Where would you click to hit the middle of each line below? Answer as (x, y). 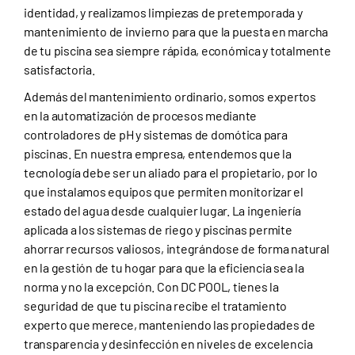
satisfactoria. (59, 70)
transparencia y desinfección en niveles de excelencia (168, 344)
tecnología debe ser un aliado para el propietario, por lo (171, 173)
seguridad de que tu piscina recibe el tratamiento (156, 306)
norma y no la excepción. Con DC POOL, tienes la (151, 287)
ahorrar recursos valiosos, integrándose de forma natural (177, 249)
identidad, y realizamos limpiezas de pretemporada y (163, 13)
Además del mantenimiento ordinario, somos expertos (170, 97)
